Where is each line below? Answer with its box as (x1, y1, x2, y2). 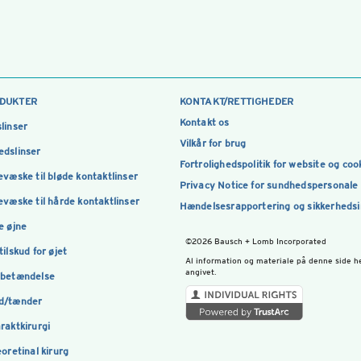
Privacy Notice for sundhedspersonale (179, 179, 359, 191)
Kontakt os (179, 116, 230, 128)
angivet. (185, 266, 217, 276)
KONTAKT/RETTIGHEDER (179, 95, 294, 107)
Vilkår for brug (179, 137, 247, 149)
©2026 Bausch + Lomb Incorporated (185, 235, 327, 246)
